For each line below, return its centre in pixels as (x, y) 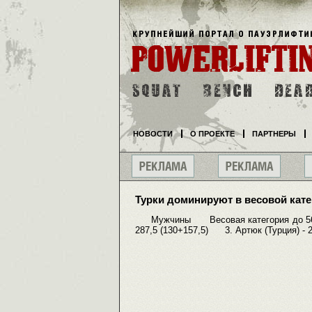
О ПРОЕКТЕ (212, 134)
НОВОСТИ (153, 134)
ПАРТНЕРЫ (274, 134)
